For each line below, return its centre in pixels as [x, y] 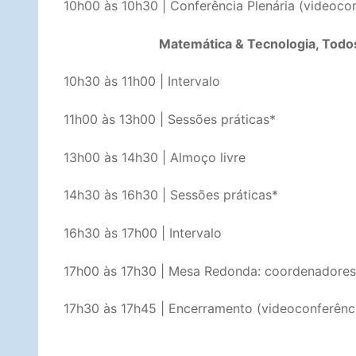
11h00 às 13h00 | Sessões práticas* [170, 120]
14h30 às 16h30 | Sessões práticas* [171, 195]
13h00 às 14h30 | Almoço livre [155, 157]
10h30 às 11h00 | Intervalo [142, 81]
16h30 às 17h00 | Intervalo [143, 233]
